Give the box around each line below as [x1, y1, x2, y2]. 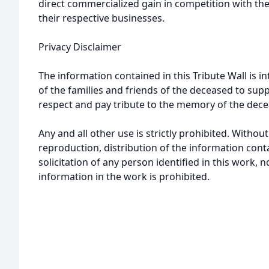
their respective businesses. [38, 11, 165, 25]
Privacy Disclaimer [38, 40, 121, 53]
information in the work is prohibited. [38, 170, 210, 183]
